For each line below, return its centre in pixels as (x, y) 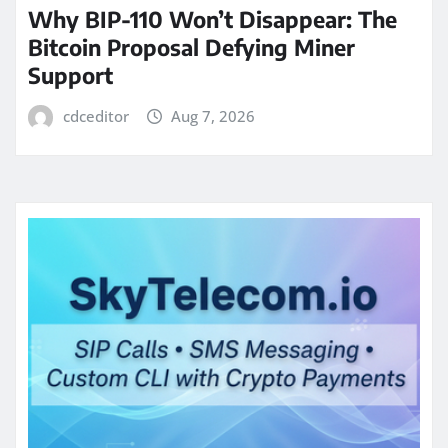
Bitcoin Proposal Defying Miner (191, 47)
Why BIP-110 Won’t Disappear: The (212, 19)
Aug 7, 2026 (213, 116)
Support (70, 75)
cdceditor (95, 116)
